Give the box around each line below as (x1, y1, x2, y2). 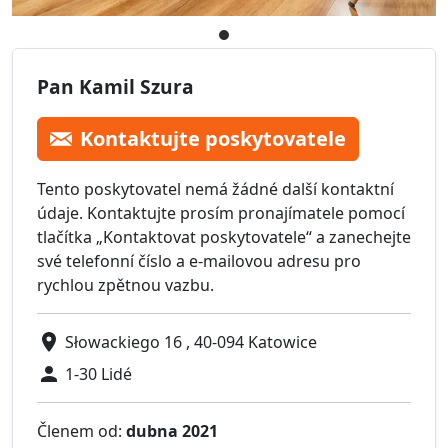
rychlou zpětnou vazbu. (37, 274, 214, 297)
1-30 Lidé (65, 363, 132, 386)
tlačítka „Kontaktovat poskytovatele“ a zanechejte (37, 226, 411, 249)
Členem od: (37, 420, 126, 443)
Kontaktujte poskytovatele (80, 125, 346, 153)
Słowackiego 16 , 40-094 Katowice (65, 331, 317, 354)
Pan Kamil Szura (37, 73, 194, 101)
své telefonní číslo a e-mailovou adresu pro (37, 250, 361, 273)
